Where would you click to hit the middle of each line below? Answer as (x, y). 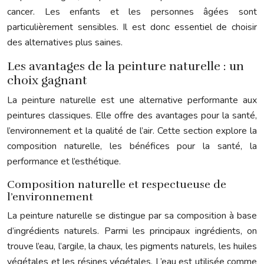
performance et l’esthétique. (64, 161)
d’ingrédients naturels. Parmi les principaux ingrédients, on (132, 231)
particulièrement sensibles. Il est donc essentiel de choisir (132, 27)
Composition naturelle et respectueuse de (117, 184)
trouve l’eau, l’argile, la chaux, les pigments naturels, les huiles (132, 246)
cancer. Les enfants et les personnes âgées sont (132, 11)
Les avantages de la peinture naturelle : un (126, 66)
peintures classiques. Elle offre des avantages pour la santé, (132, 115)
